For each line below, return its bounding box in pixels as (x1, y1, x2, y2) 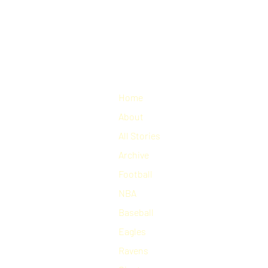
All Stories (118, 129, 160, 141)
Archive (118, 148, 149, 160)
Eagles (118, 225, 146, 237)
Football (118, 167, 153, 179)
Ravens (118, 244, 148, 256)
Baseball (118, 206, 154, 218)
